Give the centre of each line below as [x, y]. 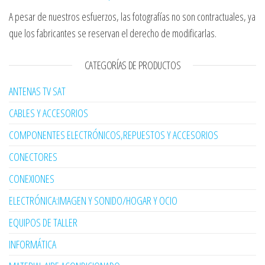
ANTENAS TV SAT [37, 91]
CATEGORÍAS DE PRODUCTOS [132, 65]
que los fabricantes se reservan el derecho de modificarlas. [113, 33]
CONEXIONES [32, 179]
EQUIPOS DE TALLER [43, 223]
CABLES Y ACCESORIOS [49, 113]
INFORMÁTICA [33, 245]
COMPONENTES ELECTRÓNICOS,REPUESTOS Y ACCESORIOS [114, 135]
